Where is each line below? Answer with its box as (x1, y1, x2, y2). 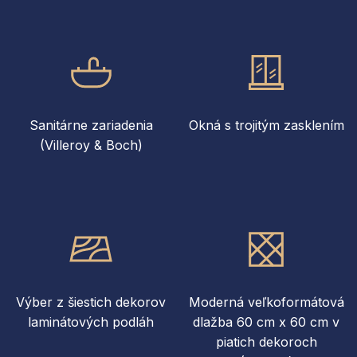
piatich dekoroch (215, 333, 317, 350)
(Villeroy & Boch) (39, 136, 143, 153)
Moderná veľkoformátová (188, 293, 344, 310)
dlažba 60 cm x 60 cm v (193, 313, 339, 330)
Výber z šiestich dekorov (16, 293, 166, 310)
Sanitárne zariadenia (29, 116, 153, 133)
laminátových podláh (28, 313, 154, 330)
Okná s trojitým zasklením (188, 116, 344, 133)
